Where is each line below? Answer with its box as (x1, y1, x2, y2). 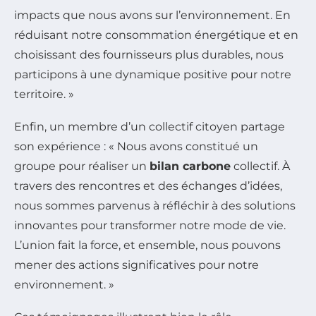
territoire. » (14, 87, 74, 102)
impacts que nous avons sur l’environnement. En (14, 8, 291, 23)
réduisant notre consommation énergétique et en (14, 28, 298, 42)
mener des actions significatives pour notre (14, 258, 259, 272)
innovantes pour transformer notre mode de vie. (14, 219, 286, 233)
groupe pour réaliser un (14, 159, 150, 174)
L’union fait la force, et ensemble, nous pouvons (14, 238, 281, 253)
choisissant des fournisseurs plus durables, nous (14, 48, 284, 62)
